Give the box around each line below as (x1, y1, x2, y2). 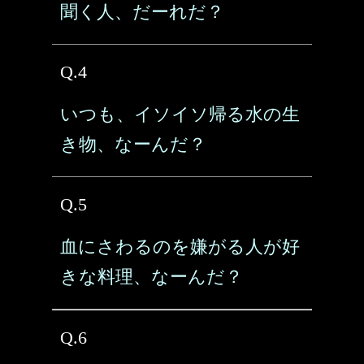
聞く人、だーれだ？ (60, 2, 224, 22)
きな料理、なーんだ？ (60, 266, 243, 287)
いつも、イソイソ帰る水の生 (60, 104, 300, 124)
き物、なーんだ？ (60, 134, 206, 154)
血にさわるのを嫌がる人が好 (60, 236, 300, 257)
